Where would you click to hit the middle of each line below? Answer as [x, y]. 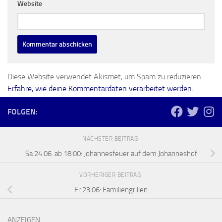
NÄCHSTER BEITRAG [111, 139]
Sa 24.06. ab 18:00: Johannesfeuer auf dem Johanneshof [111, 154]
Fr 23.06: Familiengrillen [111, 190]
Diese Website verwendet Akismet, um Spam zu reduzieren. [105, 77]
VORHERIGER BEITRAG [111, 175]
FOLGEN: [23, 112]
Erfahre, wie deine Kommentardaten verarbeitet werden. [100, 89]
